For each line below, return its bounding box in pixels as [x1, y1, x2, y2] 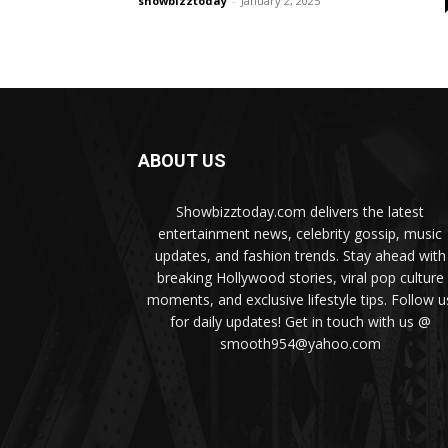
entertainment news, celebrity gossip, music [158, 224, 442, 244]
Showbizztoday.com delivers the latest [176, 202, 424, 222]
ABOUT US [138, 150, 226, 172]
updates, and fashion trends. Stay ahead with [154, 246, 446, 266]
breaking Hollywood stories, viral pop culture [156, 268, 444, 288]
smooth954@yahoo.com [219, 334, 381, 354]
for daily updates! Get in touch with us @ [169, 312, 431, 332]
